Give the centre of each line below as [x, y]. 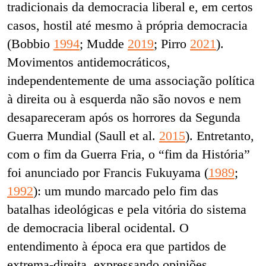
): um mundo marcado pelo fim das [126, 191]
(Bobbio [30, 43]
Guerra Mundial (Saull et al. [83, 135]
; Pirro [172, 43]
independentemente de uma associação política [131, 80]
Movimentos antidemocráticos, [89, 62]
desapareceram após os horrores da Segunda [124, 117]
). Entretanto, [220, 135]
